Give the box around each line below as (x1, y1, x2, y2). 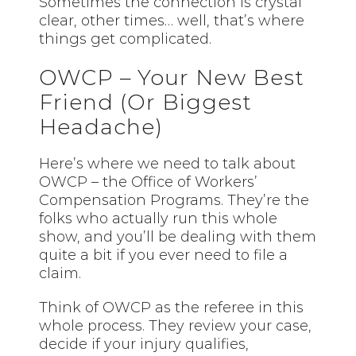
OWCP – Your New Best (39, 64, 305, 91)
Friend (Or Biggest (39, 88, 253, 115)
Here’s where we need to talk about (39, 154, 296, 172)
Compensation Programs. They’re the (39, 191, 310, 209)
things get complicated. (39, 30, 212, 48)
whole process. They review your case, (39, 316, 312, 335)
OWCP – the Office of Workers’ (39, 172, 258, 191)
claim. (39, 264, 82, 282)
